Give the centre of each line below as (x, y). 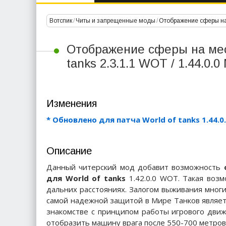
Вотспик (61, 21)
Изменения (72, 103)
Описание (69, 151)
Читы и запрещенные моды (116, 21)
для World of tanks (86, 178)
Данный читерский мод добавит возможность (135, 167)
